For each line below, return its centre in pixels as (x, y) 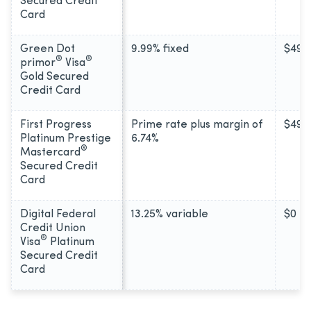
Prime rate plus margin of (197, 125)
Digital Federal (58, 214)
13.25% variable (170, 214)
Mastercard (50, 152)
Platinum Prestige (66, 138)
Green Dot (48, 49)
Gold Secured (54, 77)
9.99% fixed (160, 49)
